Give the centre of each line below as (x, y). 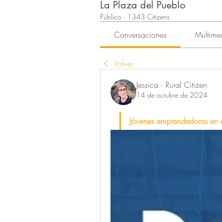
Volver (124, 63)
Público (111, 16)
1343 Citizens (148, 16)
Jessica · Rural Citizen (172, 84)
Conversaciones (140, 34)
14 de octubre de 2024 (172, 95)
